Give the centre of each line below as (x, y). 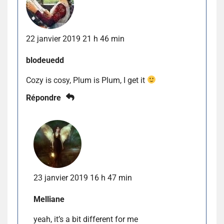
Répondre (43, 97)
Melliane (49, 199)
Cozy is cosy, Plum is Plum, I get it (86, 80)
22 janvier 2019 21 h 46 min (75, 38)
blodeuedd (45, 60)
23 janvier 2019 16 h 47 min (83, 177)
